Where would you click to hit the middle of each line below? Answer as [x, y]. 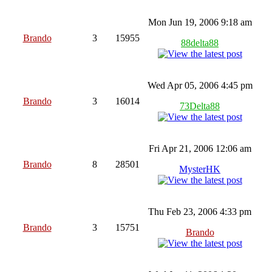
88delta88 [200, 42]
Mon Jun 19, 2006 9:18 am [200, 22]
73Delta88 [200, 106]
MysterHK [200, 169]
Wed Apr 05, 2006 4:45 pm [200, 85]
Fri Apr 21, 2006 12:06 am [200, 148]
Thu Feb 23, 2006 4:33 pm [200, 211]
